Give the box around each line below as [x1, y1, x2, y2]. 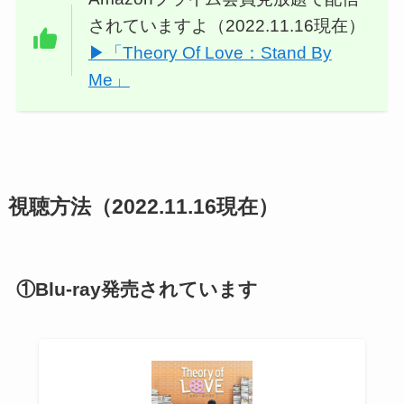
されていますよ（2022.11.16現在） [87, 16, 365, 36]
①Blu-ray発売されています [15, 278, 258, 299]
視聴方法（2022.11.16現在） [7, 195, 279, 218]
